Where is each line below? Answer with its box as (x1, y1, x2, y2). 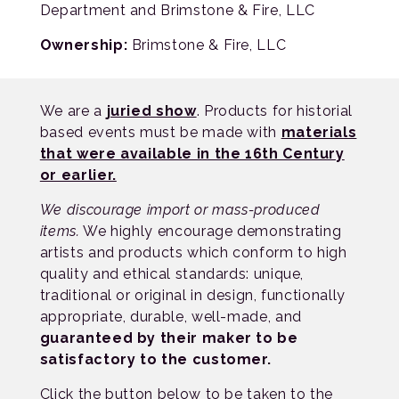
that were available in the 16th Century (39, 145, 345, 162)
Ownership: (39, 37, 132, 53)
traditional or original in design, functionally (39, 287, 346, 304)
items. (39, 223, 80, 240)
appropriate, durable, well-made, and (39, 308, 302, 325)
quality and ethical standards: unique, (39, 265, 305, 282)
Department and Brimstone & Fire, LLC (39, 2, 315, 19)
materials (281, 124, 357, 141)
